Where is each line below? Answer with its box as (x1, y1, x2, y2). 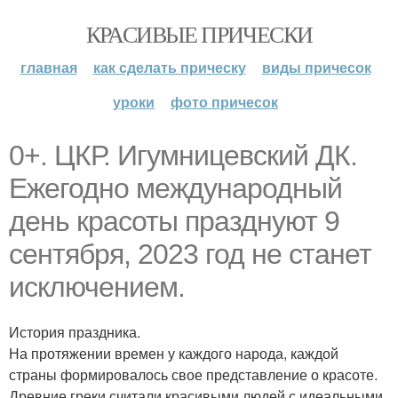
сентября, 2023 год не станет (9, 238, 371, 270)
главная (20, 57, 77, 77)
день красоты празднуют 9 (9, 205, 339, 237)
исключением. (9, 271, 185, 303)
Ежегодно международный (9, 172, 342, 204)
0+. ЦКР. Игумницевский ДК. (9, 139, 357, 171)
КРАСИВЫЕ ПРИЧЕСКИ (85, 19, 313, 49)
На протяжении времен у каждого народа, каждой (9, 343, 338, 363)
